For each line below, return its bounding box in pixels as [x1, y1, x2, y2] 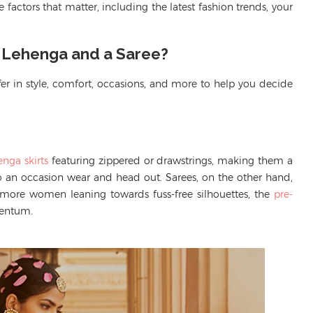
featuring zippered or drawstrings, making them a [48, 154, 293, 167]
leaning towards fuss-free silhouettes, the [71, 187, 275, 201]
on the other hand [198, 170, 291, 184]
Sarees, [166, 170, 198, 184]
